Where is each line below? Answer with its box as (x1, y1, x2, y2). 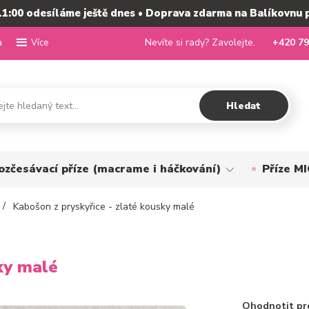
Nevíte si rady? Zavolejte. (145, 36, 256, 49)
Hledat (226, 99, 261, 112)
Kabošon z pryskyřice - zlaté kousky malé (10, 200, 195, 213)
